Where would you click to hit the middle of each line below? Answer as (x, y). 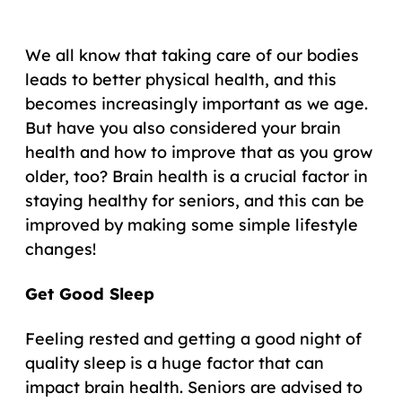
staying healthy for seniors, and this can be (195, 201)
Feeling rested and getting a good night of (193, 339)
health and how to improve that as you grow (199, 152)
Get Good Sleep (90, 294)
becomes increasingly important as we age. (197, 104)
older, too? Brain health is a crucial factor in (197, 176)
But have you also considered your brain (183, 128)
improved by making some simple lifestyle (192, 225)
